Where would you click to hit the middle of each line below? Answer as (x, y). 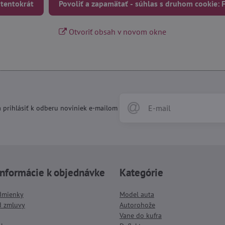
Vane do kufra (140, 215)
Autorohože (137, 205)
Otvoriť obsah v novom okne (116, 32)
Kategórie (141, 173)
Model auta (137, 194)
